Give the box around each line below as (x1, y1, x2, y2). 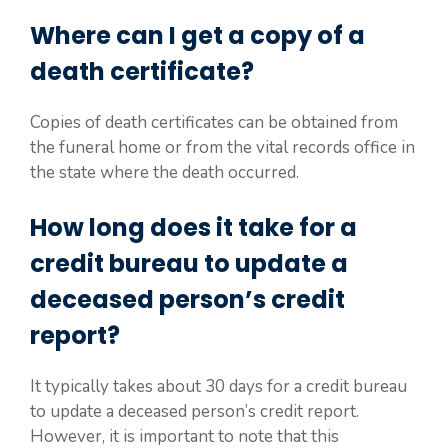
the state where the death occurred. (30, 160, 299, 184)
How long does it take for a (30, 211, 357, 244)
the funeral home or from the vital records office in (30, 135, 415, 159)
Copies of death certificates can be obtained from (30, 110, 398, 134)
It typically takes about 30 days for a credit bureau (30, 375, 407, 398)
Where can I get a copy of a (30, 18, 365, 52)
